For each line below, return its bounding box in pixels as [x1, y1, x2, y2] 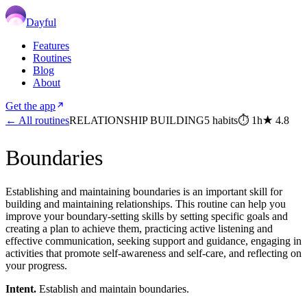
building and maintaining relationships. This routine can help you [5, 197, 286, 210]
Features [33, 40, 69, 51]
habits [210, 114, 238, 126]
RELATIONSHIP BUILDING [69, 114, 204, 126]
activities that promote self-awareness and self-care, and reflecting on [5, 247, 302, 259]
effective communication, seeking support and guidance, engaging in [5, 234, 302, 247]
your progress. [5, 259, 67, 271]
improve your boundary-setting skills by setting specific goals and [5, 210, 288, 222]
